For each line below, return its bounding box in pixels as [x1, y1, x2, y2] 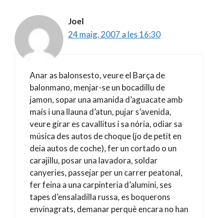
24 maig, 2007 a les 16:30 [68, 29, 161, 39]
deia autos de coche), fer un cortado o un [30, 143, 177, 153]
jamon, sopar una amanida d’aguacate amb [30, 94, 182, 105]
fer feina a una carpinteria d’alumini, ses [30, 180, 172, 190]
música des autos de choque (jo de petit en [30, 131, 182, 141]
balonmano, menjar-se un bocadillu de [30, 82, 165, 92]
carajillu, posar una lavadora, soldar [30, 155, 158, 165]
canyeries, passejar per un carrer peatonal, [30, 167, 182, 178]
